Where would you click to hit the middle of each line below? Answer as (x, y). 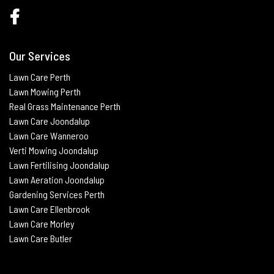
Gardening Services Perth (57, 194)
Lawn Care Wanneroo (49, 135)
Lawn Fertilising (39, 165)
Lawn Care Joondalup (50, 120)
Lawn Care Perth (40, 76)
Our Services (40, 55)
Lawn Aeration (37, 179)
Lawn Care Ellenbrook (50, 209)
